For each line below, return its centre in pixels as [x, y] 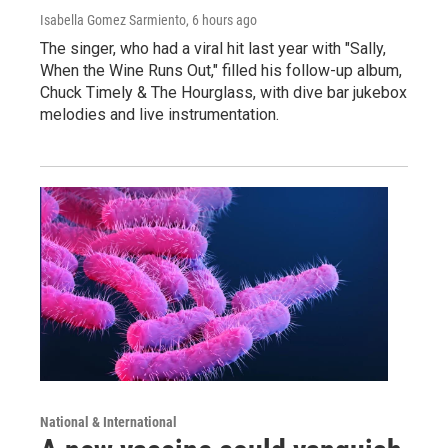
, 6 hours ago [221, 19]
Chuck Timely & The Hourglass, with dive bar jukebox [223, 92]
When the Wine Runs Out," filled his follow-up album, [221, 70]
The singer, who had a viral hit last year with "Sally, [213, 48]
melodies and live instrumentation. [159, 114]
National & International [108, 421]
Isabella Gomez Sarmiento [113, 19]
